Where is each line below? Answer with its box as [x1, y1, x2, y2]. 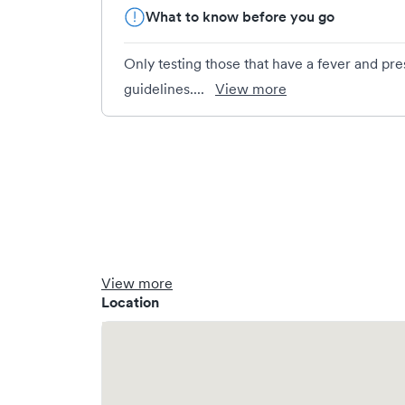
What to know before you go [146, 7, 334, 26]
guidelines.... [124, 80, 208, 98]
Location [101, 293, 159, 312]
